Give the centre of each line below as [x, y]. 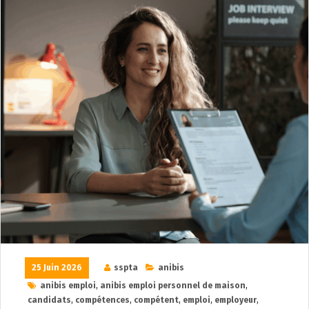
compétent [156, 300]
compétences [102, 300]
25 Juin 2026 [57, 268]
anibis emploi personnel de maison [173, 286]
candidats [49, 300]
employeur [236, 300]
